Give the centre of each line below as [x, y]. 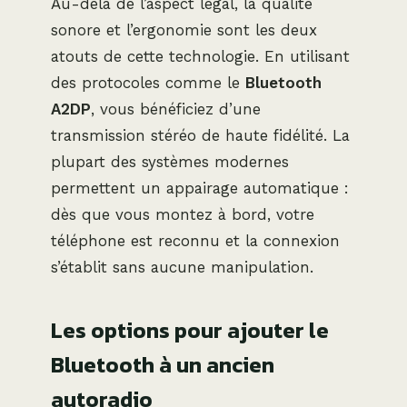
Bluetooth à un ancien [163, 365]
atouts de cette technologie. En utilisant [200, 57]
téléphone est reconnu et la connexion [195, 241]
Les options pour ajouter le [190, 331]
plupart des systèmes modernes [170, 162]
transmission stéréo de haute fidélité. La [200, 136]
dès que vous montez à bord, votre [183, 215]
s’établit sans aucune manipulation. [182, 268]
